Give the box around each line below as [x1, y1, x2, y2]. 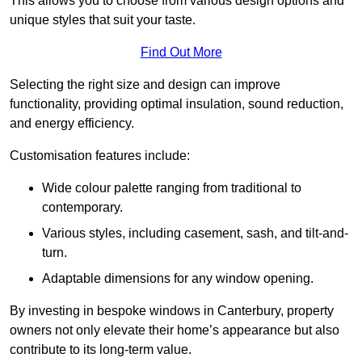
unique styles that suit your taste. [10, 13, 196, 27]
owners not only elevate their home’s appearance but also [10, 323, 339, 338]
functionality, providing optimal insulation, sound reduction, [10, 97, 343, 112]
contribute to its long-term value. [10, 343, 192, 357]
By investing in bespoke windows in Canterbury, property [10, 304, 334, 318]
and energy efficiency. [10, 116, 134, 131]
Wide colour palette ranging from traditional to [42, 181, 301, 196]
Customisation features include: [10, 149, 190, 163]
